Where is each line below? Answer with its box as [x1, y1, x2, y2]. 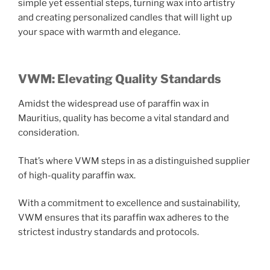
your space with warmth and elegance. [18, 26, 180, 37]
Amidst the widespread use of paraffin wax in [18, 98, 209, 110]
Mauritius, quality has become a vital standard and [18, 113, 229, 124]
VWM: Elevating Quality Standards [18, 72, 221, 87]
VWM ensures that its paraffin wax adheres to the [18, 212, 229, 224]
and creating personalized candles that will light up [18, 11, 232, 23]
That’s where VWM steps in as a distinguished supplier [18, 155, 250, 166]
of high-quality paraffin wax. [18, 169, 136, 181]
